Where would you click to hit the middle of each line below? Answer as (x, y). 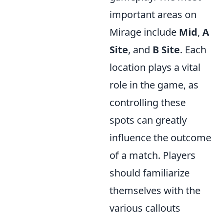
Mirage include (144, 32)
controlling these (148, 102)
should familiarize (150, 173)
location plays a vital (155, 67)
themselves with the (155, 190)
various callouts (145, 208)
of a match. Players (153, 155)
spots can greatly (148, 120)
